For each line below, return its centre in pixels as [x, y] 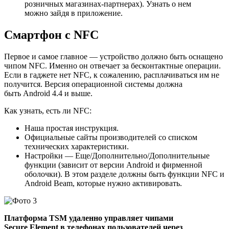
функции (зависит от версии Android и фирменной [113, 165]
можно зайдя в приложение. [74, 13]
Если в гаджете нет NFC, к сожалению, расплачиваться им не [112, 75]
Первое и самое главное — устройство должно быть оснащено [113, 56]
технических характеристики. [77, 146]
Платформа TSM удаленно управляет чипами [89, 218]
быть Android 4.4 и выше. [48, 93]
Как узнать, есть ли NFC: [48, 110]
